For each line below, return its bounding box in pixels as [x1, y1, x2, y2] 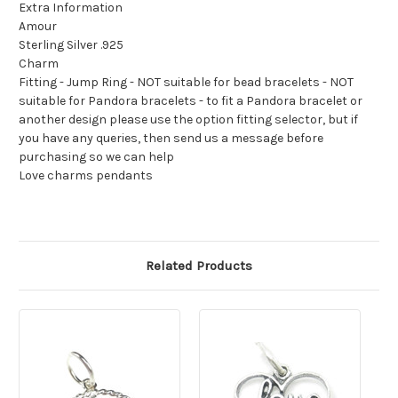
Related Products [146, 258, 252, 275]
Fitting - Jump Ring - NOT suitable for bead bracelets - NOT [19, 75, 354, 91]
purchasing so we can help [19, 149, 174, 165]
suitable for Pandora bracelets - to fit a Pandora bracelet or [19, 93, 362, 109]
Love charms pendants [19, 168, 153, 184]
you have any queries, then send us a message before [19, 131, 323, 147]
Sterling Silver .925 [19, 37, 123, 53]
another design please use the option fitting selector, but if [19, 112, 358, 128]
